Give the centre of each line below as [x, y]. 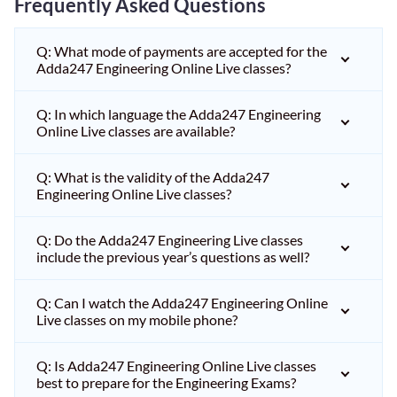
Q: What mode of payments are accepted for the [182, 51]
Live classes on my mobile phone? [137, 319]
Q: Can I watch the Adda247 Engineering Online [182, 303]
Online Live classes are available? [136, 131]
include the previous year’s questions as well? [173, 257]
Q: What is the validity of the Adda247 [153, 177]
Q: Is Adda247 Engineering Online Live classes [176, 366]
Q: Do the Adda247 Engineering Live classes [170, 240]
